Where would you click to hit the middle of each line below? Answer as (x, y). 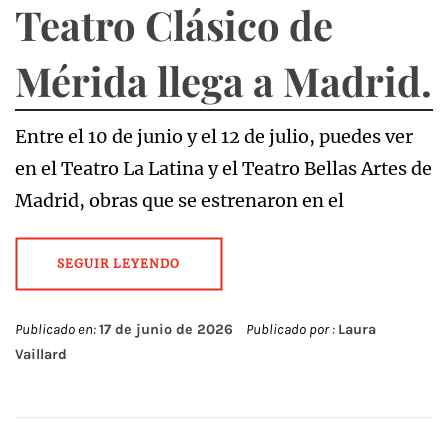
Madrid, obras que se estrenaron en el (179, 201)
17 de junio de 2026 (166, 330)
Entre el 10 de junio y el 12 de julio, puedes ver (214, 137)
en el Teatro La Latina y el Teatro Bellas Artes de (223, 169)
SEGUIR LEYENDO (118, 264)
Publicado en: (57, 330)
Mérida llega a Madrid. (223, 81)
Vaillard (41, 355)
